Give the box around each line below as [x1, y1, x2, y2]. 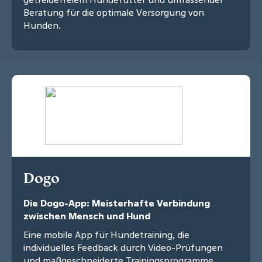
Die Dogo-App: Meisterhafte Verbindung [23, 196, 210, 210]
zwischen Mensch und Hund [23, 209, 150, 223]
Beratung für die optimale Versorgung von [23, 6, 204, 19]
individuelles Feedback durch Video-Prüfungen [23, 241, 223, 254]
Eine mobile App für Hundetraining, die [23, 228, 189, 242]
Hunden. [23, 19, 61, 32]
